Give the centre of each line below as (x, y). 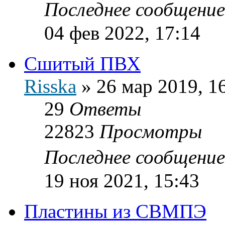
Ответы (105, 108)
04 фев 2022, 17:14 (122, 33)
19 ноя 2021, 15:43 (122, 180)
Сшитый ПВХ (82, 63)
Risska (50, 86)
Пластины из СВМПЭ (115, 211)
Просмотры (151, 131)
